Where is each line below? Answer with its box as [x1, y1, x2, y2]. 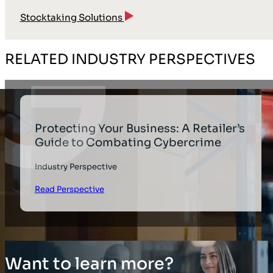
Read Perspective [35, 183, 105, 194]
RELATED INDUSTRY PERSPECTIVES [5, 51, 255, 69]
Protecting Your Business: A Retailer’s [35, 121, 246, 135]
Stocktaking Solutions [19, 11, 124, 23]
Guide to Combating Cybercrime [35, 135, 222, 149]
